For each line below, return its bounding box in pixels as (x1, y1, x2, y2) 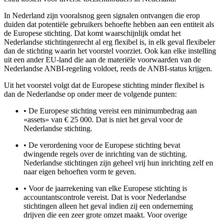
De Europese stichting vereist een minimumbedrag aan (28, 107, 197, 115)
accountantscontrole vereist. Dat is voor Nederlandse (24, 193, 186, 202)
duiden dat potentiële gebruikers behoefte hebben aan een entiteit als (4, 20, 214, 29)
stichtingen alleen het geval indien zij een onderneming (24, 202, 193, 211)
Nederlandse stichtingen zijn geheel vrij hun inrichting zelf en (24, 159, 213, 167)
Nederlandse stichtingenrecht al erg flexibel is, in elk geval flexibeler (4, 38, 215, 47)
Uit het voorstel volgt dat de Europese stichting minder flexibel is (4, 81, 204, 90)
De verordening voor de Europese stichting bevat (28, 141, 180, 150)
